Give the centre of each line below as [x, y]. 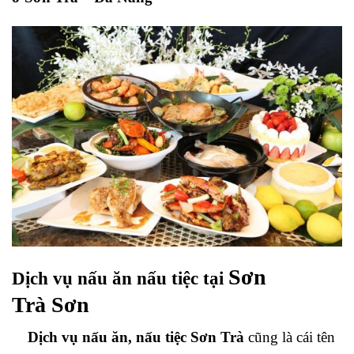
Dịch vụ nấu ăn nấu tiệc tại [120, 278]
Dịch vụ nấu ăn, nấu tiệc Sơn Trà [128, 337]
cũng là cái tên [290, 337]
